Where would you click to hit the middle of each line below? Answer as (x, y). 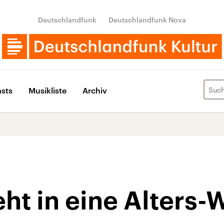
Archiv (95, 90)
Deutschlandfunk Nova (147, 20)
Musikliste (47, 90)
